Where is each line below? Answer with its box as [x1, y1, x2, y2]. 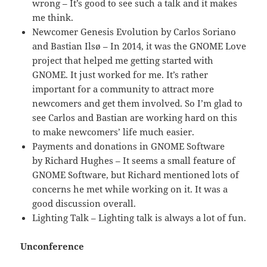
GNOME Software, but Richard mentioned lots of [32, 168, 240, 181]
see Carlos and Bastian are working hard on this [32, 111, 238, 123]
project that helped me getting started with [32, 54, 214, 66]
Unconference [20, 240, 85, 252]
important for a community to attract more [32, 82, 215, 95]
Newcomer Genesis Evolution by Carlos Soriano [32, 25, 237, 38]
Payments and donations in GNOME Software [32, 139, 225, 152]
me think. [32, 11, 74, 23]
